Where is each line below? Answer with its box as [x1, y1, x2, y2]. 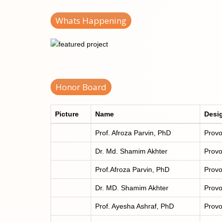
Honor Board [55, 81, 107, 93]
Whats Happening [55, 14, 126, 26]
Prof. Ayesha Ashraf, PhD [95, 202, 174, 210]
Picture [55, 110, 79, 118]
